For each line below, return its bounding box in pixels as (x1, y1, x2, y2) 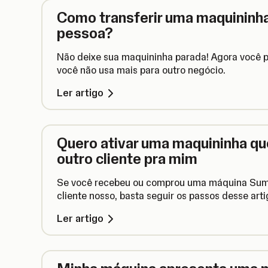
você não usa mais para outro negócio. (57, 64, 226, 76)
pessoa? (57, 24, 113, 42)
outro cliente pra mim (57, 150, 197, 167)
